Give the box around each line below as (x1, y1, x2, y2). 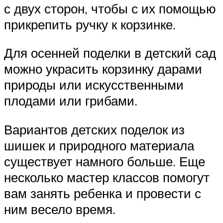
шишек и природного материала (4, 137, 194, 153)
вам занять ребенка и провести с (4, 185, 201, 201)
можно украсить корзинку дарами (4, 61, 202, 77)
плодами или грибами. (4, 93, 137, 109)
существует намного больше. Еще (4, 153, 205, 169)
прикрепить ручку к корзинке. (4, 16, 176, 32)
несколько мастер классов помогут (4, 169, 210, 185)
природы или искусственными (4, 77, 184, 93)
